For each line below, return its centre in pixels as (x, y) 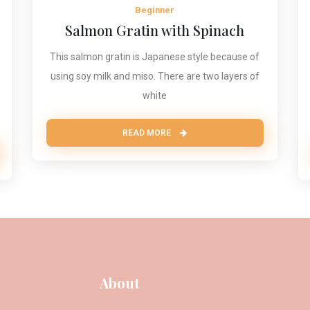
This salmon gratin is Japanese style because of (155, 57)
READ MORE (148, 133)
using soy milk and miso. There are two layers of (155, 76)
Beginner (155, 10)
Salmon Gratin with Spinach (155, 30)
